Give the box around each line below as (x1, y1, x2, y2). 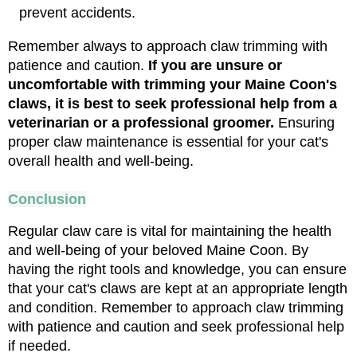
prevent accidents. (19, 4, 135, 21)
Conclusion (8, 190, 86, 207)
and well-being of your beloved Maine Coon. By (8, 241, 308, 258)
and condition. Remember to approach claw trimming (8, 299, 343, 316)
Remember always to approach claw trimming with (8, 37, 328, 54)
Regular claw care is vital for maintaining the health (8, 222, 331, 239)
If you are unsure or (148, 57, 282, 73)
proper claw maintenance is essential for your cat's (8, 133, 328, 150)
